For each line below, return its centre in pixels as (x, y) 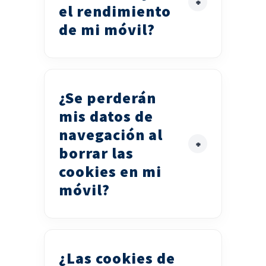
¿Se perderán (107, 98)
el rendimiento (115, 11)
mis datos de (106, 116)
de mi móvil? (107, 30)
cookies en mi (110, 172)
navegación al (111, 135)
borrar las (96, 153)
